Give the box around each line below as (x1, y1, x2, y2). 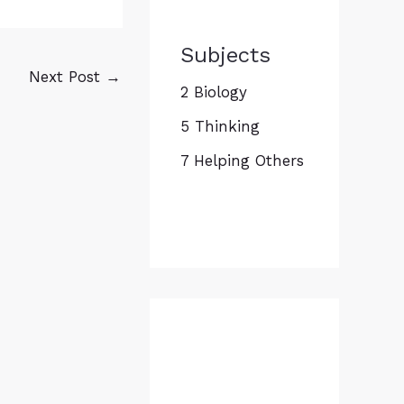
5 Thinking (180, 117, 260, 135)
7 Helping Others (180, 151, 304, 170)
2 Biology (180, 82, 247, 101)
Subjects (180, 41, 271, 68)
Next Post (29, 68, 106, 87)
